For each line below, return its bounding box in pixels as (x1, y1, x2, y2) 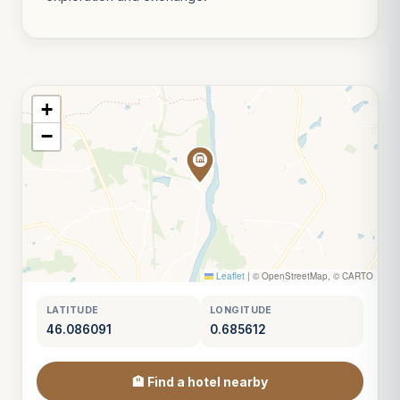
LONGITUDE (210, 304, 272, 316)
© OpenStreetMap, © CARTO (250, 270, 373, 282)
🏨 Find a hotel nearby (132, 374, 268, 389)
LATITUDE (46, 304, 99, 316)
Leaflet (213, 270, 245, 282)
